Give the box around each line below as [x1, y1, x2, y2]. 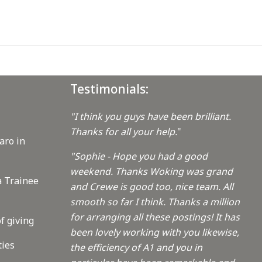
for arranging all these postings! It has [70, 211, 240, 224]
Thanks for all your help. [70, 125, 177, 139]
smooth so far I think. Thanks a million [70, 195, 240, 209]
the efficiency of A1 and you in [70, 241, 202, 254]
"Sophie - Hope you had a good [70, 150, 208, 163]
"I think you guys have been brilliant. [70, 110, 231, 123]
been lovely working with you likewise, [70, 226, 239, 239]
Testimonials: [70, 81, 149, 98]
